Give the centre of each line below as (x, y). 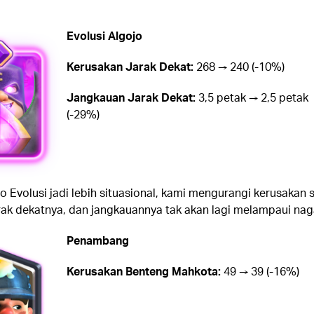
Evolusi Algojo (104, 35)
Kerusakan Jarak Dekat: (130, 66)
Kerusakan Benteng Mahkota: (143, 271)
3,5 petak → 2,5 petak (252, 97)
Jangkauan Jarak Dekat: (131, 97)
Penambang (97, 240)
